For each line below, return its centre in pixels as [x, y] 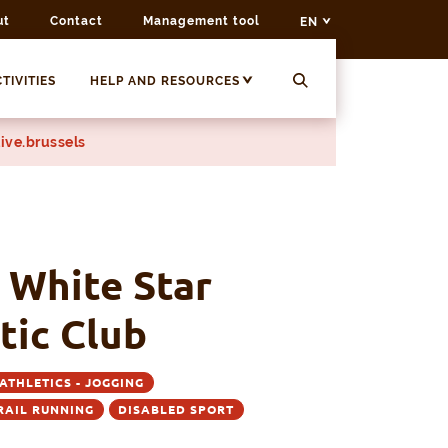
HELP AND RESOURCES [164, 81]
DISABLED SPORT [176, 410]
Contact [76, 21]
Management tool [201, 21]
